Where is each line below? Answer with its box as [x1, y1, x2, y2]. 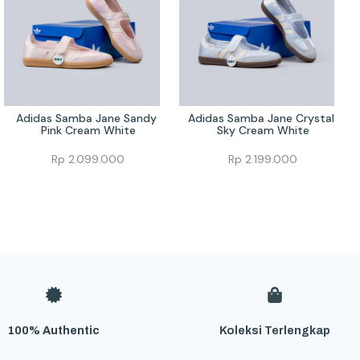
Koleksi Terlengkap [219, 324, 331, 337]
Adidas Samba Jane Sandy [16, 111, 157, 126]
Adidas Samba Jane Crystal [188, 111, 335, 126]
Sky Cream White [216, 123, 309, 138]
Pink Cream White [40, 123, 136, 138]
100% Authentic [8, 324, 100, 337]
